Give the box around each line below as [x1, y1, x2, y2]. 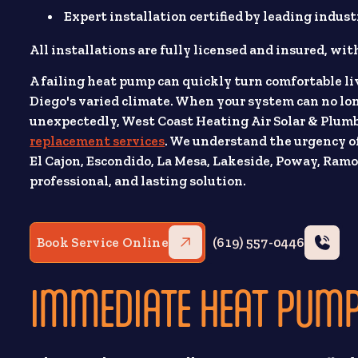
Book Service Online [36, 233, 169, 250]
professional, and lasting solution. [30, 173, 247, 189]
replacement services [30, 133, 165, 149]
